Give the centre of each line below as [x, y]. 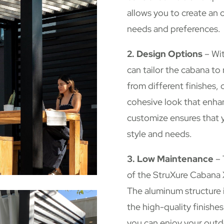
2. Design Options [164, 54]
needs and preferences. [173, 29]
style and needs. [159, 134]
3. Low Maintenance [170, 159]
